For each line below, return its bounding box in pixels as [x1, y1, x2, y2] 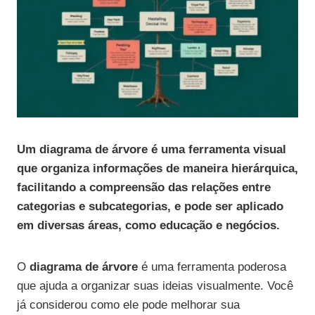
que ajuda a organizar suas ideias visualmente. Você [17, 279, 293, 293]
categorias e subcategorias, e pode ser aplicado [17, 200, 283, 214]
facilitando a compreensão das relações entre [17, 181, 271, 195]
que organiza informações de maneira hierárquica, [17, 162, 298, 176]
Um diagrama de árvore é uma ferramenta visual [17, 143, 286, 157]
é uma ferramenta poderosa [138, 260, 286, 274]
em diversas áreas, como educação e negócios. [17, 219, 280, 233]
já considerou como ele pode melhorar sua [17, 298, 240, 312]
